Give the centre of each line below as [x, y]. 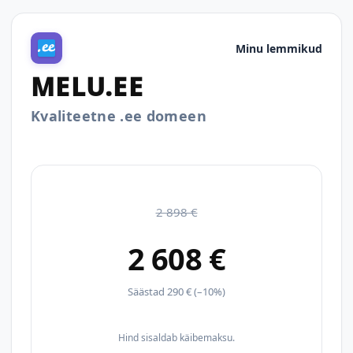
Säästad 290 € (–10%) [176, 292]
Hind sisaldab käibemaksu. [176, 338]
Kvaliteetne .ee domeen [119, 116]
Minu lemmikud [279, 48]
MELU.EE [87, 86]
